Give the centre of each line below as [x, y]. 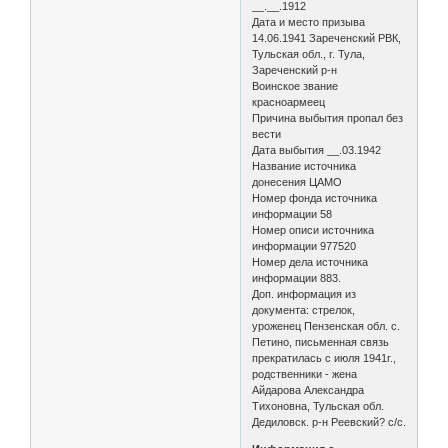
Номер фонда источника [315, 197]
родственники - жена [305, 373]
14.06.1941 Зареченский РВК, [327, 37]
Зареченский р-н [295, 69]
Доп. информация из [304, 293]
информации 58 [292, 213]
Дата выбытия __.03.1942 [317, 149]
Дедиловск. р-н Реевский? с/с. [329, 421]
